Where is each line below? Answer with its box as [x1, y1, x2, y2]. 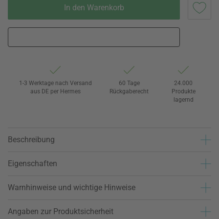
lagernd [173, 96, 194, 103]
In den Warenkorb [64, 2, 124, 12]
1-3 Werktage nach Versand [19, 79, 92, 87]
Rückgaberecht [109, 88, 149, 95]
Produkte [171, 88, 196, 95]
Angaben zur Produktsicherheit [8, 207, 113, 217]
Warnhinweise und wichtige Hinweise [8, 183, 135, 193]
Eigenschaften [8, 159, 57, 169]
